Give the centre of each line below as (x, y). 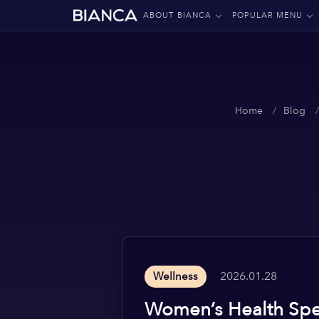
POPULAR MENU (268, 15)
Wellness (176, 276)
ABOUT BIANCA (178, 15)
